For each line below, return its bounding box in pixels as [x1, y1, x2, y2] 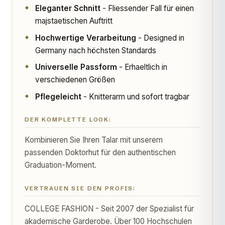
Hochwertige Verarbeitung [35, 33, 136, 43]
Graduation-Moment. [25, 160, 96, 170]
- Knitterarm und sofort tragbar [81, 92, 189, 102]
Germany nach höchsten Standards [35, 45, 156, 55]
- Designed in [136, 33, 184, 43]
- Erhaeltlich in [117, 62, 167, 72]
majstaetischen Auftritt [35, 16, 113, 26]
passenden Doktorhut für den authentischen [25, 148, 176, 158]
